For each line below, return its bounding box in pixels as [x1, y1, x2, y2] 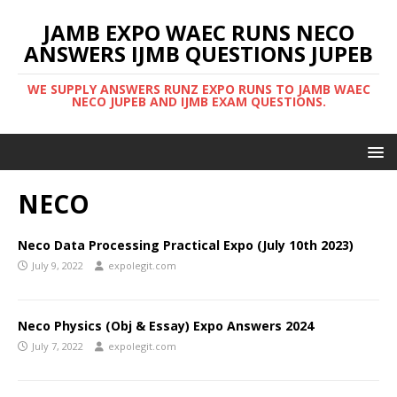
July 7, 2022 [32, 339, 83, 353]
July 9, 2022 [32, 259, 83, 272]
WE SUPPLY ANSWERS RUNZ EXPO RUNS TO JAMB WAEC [27, 81, 370, 97]
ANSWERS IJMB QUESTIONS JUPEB [24, 39, 373, 68]
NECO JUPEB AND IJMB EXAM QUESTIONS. [71, 93, 326, 110]
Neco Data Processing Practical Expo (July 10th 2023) [18, 237, 354, 253]
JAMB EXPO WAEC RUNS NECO [43, 18, 354, 47]
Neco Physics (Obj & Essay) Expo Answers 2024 [18, 317, 314, 334]
